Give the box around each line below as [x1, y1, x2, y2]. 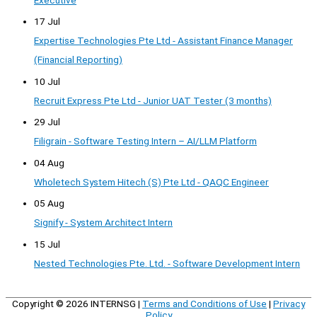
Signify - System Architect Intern [34, 217, 173, 229]
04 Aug [34, 156, 64, 168]
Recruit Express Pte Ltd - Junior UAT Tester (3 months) [34, 94, 272, 106]
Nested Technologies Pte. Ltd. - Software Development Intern [34, 257, 300, 269]
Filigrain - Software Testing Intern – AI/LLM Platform [34, 135, 257, 147]
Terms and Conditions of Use [142, 297, 267, 309]
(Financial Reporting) [34, 54, 122, 66]
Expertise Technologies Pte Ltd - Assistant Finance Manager [34, 35, 293, 47]
